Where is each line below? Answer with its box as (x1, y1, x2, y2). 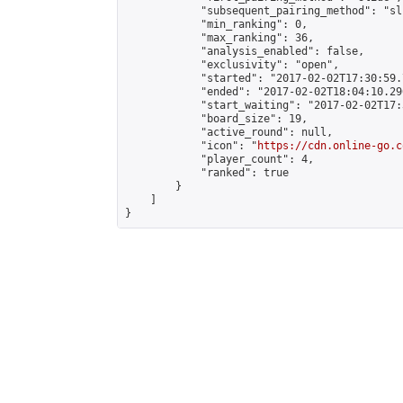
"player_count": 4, (125, 153, 314, 166)
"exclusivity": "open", (125, 58, 339, 71)
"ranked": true (125, 166, 289, 179)
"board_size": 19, (125, 112, 308, 125)
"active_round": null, (125, 126, 333, 139)
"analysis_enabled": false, (125, 45, 364, 58)
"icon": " (125, 139, 257, 152)
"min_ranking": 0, (125, 18, 308, 31)
